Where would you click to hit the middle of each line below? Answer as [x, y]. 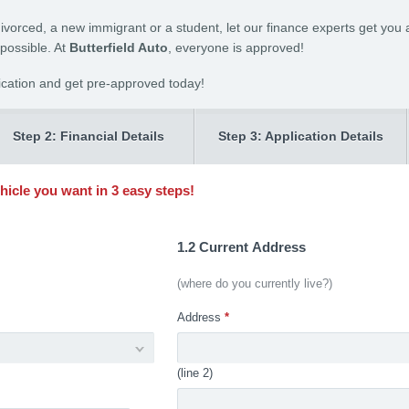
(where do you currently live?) [254, 283]
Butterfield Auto [119, 47]
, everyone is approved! [236, 47]
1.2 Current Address [241, 247]
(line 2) [194, 373]
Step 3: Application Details [301, 136]
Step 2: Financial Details [89, 136]
